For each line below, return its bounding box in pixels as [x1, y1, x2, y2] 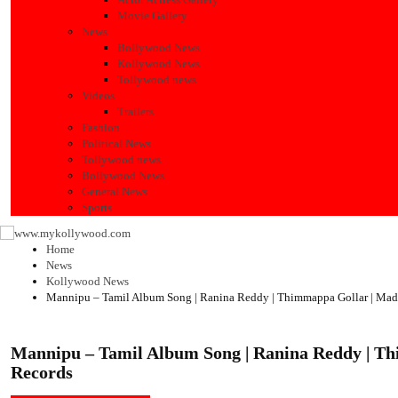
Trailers [117, 105, 154, 119]
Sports [82, 201, 112, 215]
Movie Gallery [117, 9, 187, 23]
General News [82, 185, 147, 199]
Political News [82, 137, 151, 151]
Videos [82, 89, 115, 103]
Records [11, 362, 73, 383]
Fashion [82, 121, 120, 135]
